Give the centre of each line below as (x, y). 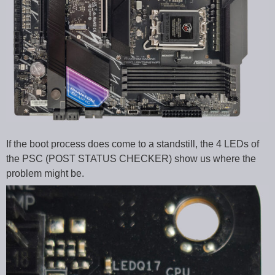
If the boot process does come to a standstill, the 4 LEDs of (133, 144)
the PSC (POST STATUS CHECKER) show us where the (131, 159)
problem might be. (45, 174)
